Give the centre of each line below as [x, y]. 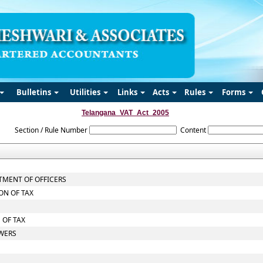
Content [193, 130]
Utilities [86, 92]
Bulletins [35, 92]
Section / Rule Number [51, 130]
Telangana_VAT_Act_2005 [125, 113]
